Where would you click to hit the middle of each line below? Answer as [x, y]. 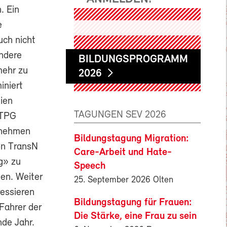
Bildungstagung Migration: [131, 139]
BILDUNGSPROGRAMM [133, 60]
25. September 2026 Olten [124, 180]
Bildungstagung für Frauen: [133, 202]
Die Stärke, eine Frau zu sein [135, 216]
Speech [90, 166]
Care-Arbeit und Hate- [123, 152]
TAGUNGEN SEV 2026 [120, 115]
